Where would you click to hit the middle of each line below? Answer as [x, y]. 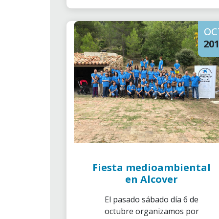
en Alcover [152, 179]
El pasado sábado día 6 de [152, 199]
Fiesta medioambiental [152, 167]
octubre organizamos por [152, 211]
